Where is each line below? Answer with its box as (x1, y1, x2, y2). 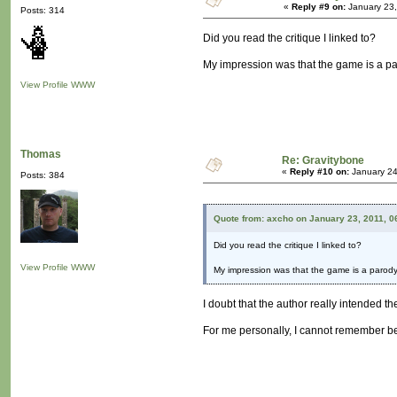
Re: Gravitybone (282, 154, 364, 167)
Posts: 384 (20, 170, 65, 181)
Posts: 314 (20, 5, 65, 16)
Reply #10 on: (290, 167, 349, 177)
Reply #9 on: (292, 2, 346, 12)
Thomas (20, 148, 61, 161)
